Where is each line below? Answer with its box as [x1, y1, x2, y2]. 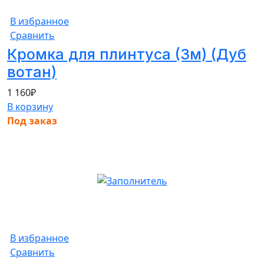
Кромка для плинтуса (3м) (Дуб [7, 45, 246, 63]
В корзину [7, 100, 53, 113]
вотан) [7, 62, 57, 81]
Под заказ [7, 114, 57, 127]
